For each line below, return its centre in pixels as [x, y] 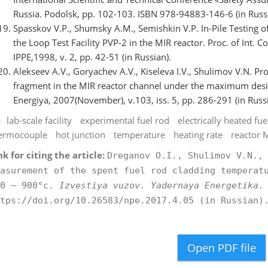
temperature [139, 134]
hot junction [80, 134]
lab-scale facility [39, 120]
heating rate [198, 134]
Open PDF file [221, 247]
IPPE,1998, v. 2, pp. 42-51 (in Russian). [92, 57]
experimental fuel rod [124, 120]
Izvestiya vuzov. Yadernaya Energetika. [161, 185]
